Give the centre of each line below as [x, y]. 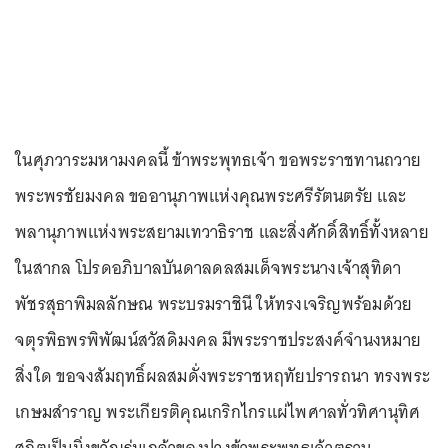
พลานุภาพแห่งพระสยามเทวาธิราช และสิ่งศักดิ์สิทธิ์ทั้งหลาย [222, 232]
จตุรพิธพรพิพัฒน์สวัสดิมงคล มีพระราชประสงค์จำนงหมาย [218, 340]
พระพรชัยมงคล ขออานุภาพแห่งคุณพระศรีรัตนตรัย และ [210, 196]
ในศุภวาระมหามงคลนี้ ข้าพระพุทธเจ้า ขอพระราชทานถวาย [218, 160]
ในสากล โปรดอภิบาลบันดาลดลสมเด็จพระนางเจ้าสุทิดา [208, 268]
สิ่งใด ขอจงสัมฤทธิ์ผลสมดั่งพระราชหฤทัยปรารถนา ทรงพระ [222, 376]
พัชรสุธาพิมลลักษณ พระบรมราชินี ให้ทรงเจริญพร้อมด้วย [214, 304]
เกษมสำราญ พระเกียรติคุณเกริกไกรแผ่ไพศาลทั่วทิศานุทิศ [218, 412]
